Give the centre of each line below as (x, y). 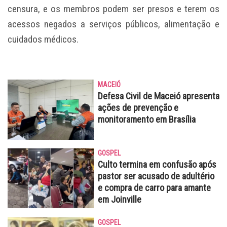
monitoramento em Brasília (147, 119)
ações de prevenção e (138, 107)
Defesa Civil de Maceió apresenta (159, 96)
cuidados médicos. (43, 39)
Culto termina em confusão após (157, 164)
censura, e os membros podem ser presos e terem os (113, 9)
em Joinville (120, 199)
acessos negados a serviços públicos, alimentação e (113, 24)
